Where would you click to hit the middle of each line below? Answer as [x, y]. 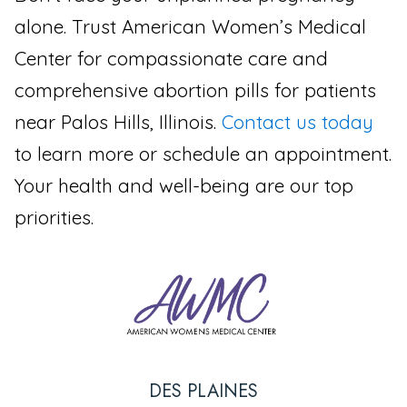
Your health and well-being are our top [184, 185]
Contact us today [298, 121]
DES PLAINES [203, 391]
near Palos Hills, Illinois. [118, 121]
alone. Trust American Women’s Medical [190, 26]
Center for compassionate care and [171, 58]
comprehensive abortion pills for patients [195, 89]
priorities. [54, 217]
